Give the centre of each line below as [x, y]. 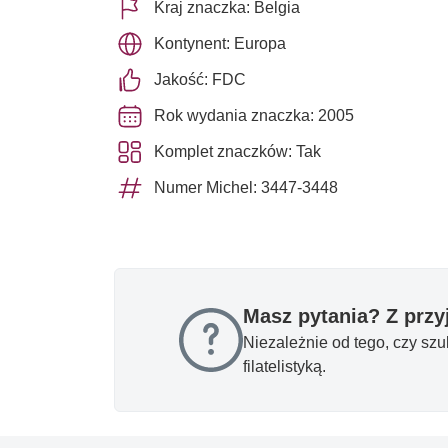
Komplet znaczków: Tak [237, 151]
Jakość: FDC [200, 79]
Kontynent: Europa [220, 43]
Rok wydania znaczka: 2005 [254, 115]
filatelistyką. [284, 366]
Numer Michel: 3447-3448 [246, 187]
